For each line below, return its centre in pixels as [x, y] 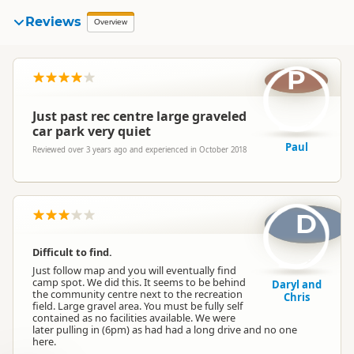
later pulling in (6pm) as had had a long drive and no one [165, 330]
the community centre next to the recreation [137, 294]
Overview [111, 22]
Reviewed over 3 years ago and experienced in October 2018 [139, 150]
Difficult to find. [72, 252]
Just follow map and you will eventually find [134, 270]
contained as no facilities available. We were [134, 318]
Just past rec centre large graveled [139, 116]
